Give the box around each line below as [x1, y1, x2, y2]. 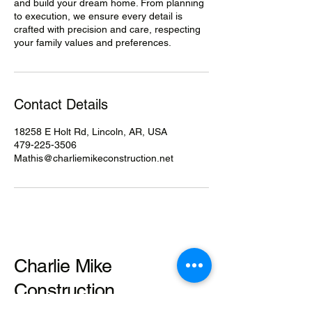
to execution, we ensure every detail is [14, 10, 182, 22]
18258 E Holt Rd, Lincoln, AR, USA [14, 126, 167, 137]
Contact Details [14, 96, 108, 113]
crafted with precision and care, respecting [14, 24, 201, 35]
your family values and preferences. [14, 37, 171, 48]
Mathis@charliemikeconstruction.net [14, 153, 173, 164]
